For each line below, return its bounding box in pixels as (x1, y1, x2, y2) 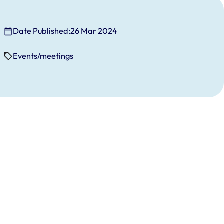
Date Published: (13, 26, 71, 36)
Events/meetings (13, 51, 74, 61)
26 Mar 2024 (70, 26, 118, 36)
